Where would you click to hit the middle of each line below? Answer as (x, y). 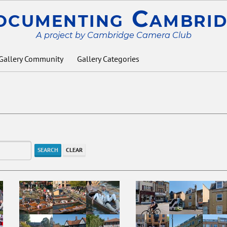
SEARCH (48, 149)
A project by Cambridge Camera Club (113, 35)
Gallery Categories (108, 59)
